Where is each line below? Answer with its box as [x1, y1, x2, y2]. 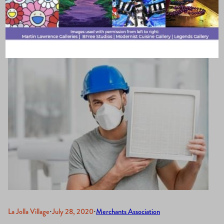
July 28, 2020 [52, 206, 93, 217]
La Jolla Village [8, 206, 49, 217]
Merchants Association [96, 206, 160, 217]
